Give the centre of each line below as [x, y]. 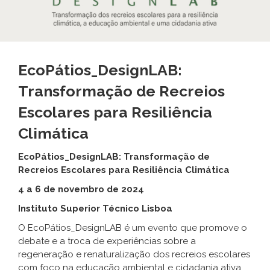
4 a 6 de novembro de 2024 [81, 190]
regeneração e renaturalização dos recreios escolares [134, 255]
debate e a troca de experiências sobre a [107, 241]
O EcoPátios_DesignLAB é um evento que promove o [133, 228]
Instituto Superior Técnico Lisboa [95, 209]
